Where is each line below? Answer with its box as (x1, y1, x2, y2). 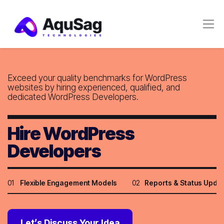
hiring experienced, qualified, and (56, 82, 180, 92)
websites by (7, 82, 56, 92)
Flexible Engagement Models (20, 178, 117, 187)
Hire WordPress (7, 123, 134, 144)
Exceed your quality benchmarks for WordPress (7, 72, 187, 83)
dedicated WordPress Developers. (7, 91, 138, 102)
